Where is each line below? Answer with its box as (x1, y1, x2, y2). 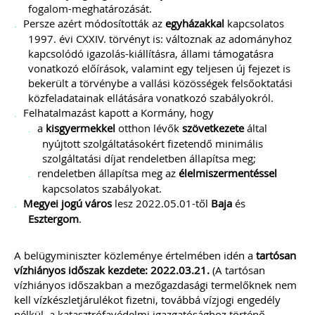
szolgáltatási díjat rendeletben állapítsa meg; (42, 151, 256, 165)
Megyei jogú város (23, 196, 112, 210)
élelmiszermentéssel (179, 166, 277, 180)
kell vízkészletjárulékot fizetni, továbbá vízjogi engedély (14, 292, 281, 307)
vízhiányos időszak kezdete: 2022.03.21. (14, 263, 210, 277)
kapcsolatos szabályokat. (42, 181, 162, 195)
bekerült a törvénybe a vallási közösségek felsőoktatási (28, 76, 292, 90)
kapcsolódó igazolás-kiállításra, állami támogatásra (28, 46, 274, 60)
